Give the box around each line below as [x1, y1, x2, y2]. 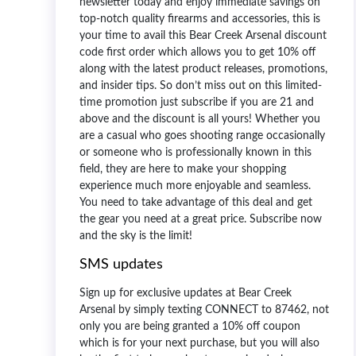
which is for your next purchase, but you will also [79, 337, 319, 349]
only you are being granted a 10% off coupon [79, 320, 300, 332]
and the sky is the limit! [79, 230, 192, 242]
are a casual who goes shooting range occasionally [79, 130, 325, 141]
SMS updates [79, 257, 167, 272]
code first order [79, 46, 155, 58]
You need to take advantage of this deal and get [79, 196, 312, 208]
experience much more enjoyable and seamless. [79, 180, 311, 192]
